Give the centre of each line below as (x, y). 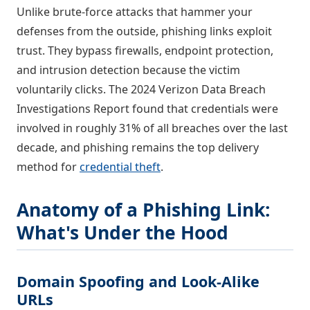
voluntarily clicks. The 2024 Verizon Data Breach (141, 90)
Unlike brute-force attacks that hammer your (135, 12)
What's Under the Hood (122, 233)
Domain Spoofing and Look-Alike (138, 281)
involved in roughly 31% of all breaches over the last (152, 128)
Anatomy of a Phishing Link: (144, 210)
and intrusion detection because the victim (128, 70)
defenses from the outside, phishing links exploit (144, 31)
